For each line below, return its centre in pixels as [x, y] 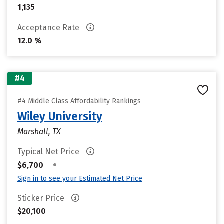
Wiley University [60, 116]
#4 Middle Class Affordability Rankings [79, 101]
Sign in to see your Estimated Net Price [80, 179]
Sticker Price [42, 198]
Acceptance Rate [49, 28]
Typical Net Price [49, 152]
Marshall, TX [39, 132]
